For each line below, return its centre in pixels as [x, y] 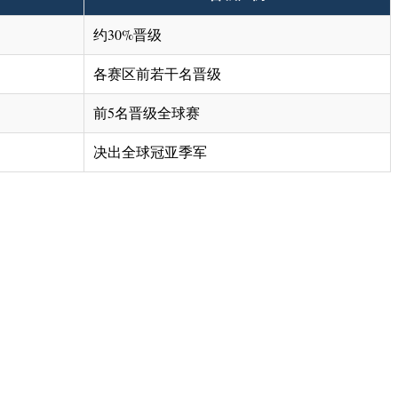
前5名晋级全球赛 [147, 113]
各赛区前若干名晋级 [157, 74]
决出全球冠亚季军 [150, 152]
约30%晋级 [127, 35]
